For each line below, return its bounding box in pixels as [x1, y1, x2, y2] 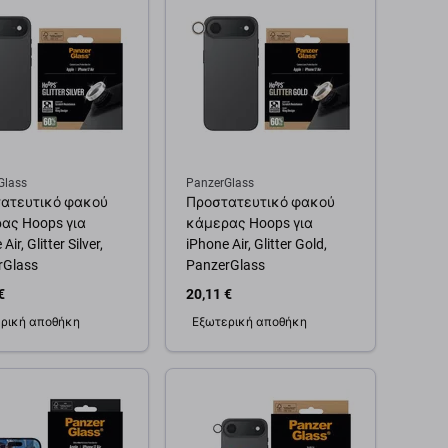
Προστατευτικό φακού [186, 194, 335, 210]
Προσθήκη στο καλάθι [194, 373, 347, 389]
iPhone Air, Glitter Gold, [186, 236, 327, 252]
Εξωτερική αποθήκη [192, 315, 307, 329]
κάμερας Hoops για [186, 215, 313, 231]
